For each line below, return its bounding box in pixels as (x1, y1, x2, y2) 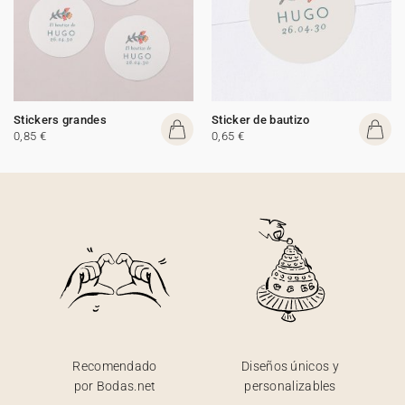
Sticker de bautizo (212, 112, 310, 127)
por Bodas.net (73, 378, 156, 393)
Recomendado (72, 358, 157, 373)
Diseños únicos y (241, 358, 339, 373)
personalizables (244, 378, 336, 393)
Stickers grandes (14, 112, 107, 127)
